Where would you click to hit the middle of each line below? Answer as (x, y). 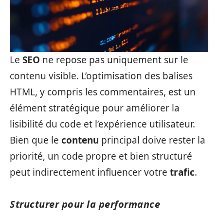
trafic (182, 172)
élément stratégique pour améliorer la (95, 108)
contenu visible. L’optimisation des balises (101, 76)
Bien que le (36, 140)
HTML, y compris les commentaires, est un (103, 92)
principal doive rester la (152, 140)
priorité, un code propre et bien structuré (101, 156)
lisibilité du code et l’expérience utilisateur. (102, 124)
